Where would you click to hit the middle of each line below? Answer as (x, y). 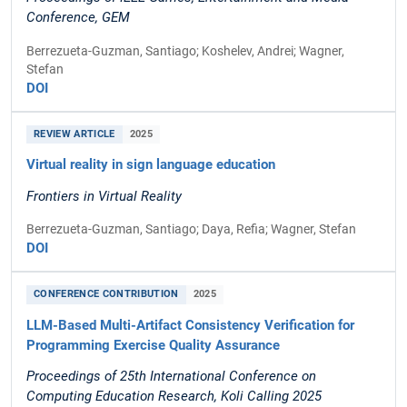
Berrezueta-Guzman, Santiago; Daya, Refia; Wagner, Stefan (191, 228)
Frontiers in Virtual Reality (104, 196)
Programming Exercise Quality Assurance (153, 345)
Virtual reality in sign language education (151, 165)
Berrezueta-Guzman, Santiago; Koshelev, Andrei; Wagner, (185, 50)
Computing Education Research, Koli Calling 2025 (174, 396)
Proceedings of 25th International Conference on (171, 376)
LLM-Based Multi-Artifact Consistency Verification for (190, 325)
